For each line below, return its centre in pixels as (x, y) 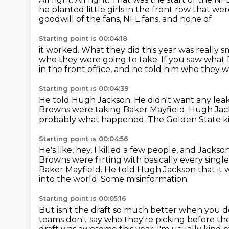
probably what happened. (93, 119)
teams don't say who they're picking (113, 220)
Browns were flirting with (91, 160)
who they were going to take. (100, 60)
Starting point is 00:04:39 (84, 88)
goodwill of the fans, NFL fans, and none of (125, 19)
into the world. (70, 179)
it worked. (60, 50)
